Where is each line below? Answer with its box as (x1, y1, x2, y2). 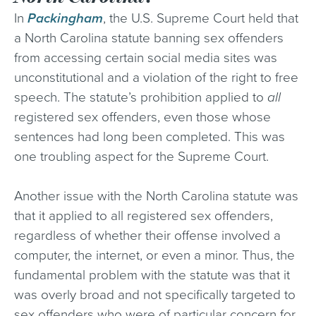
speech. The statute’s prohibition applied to (14, 90, 267, 105)
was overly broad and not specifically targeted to (14, 287, 296, 303)
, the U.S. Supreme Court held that (103, 11, 298, 26)
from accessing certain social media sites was (14, 50, 277, 66)
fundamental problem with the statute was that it (14, 267, 290, 283)
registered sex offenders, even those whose (14, 109, 271, 125)
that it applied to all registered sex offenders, (14, 208, 273, 224)
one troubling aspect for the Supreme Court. (14, 149, 269, 164)
